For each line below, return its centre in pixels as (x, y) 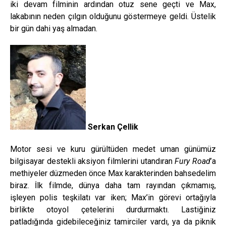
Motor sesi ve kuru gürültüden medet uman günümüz (113, 149)
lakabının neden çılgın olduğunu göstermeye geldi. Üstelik (113, 17)
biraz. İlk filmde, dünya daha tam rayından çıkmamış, (113, 186)
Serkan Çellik (112, 127)
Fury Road (193, 161)
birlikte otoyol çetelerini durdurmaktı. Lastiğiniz (113, 210)
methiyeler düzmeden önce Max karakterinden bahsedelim (113, 174)
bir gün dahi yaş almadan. (54, 29)
